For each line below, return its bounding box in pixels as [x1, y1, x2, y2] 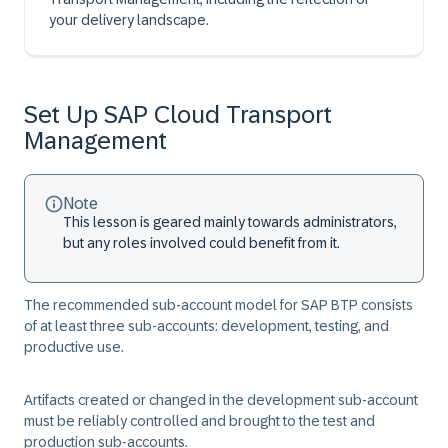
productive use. [24, 339, 124, 355]
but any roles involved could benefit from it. [63, 235, 340, 251]
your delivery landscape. [49, 12, 209, 28]
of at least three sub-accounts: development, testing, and [24, 318, 389, 334]
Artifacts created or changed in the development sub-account [24, 392, 418, 408]
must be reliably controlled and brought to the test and [24, 413, 375, 429]
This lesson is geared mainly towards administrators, [63, 214, 397, 230]
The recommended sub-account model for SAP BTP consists [24, 297, 413, 313]
